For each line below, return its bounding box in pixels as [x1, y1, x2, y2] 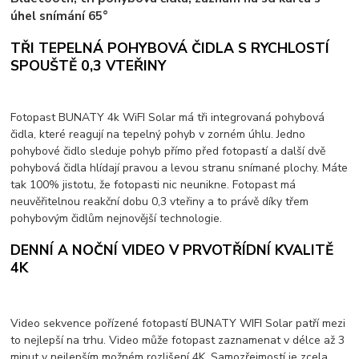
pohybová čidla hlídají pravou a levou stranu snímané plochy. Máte [10, 160, 349, 176]
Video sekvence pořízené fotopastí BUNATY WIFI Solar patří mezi [10, 316, 346, 332]
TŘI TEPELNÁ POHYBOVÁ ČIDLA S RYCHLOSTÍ [10, 38, 330, 58]
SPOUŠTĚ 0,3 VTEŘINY [10, 55, 167, 75]
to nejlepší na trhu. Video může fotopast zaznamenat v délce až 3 [10, 333, 345, 349]
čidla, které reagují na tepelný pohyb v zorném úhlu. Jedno [10, 127, 306, 143]
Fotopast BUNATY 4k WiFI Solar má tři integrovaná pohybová [10, 110, 325, 126]
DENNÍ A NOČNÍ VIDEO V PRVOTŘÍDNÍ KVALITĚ [10, 240, 334, 260]
